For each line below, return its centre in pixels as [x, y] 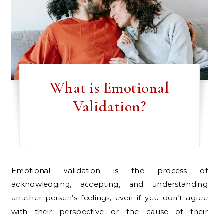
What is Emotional [109, 88]
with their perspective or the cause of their [109, 212]
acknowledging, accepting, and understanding [109, 184]
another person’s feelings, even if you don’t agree [109, 198]
